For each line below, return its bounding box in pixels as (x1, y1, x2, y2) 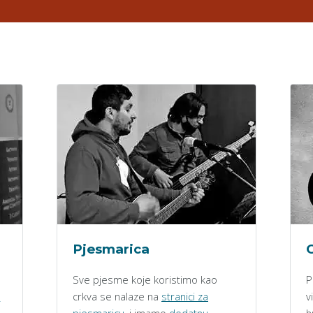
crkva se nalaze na (73, 289, 161, 304)
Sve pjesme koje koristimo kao (73, 272, 217, 287)
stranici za (161, 289, 208, 304)
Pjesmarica (73, 240, 150, 257)
